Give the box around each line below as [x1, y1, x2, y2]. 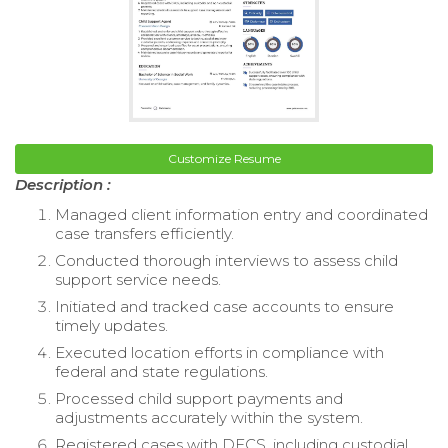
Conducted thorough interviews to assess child [55, 250, 398, 270]
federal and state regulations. [55, 361, 268, 381]
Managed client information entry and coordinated [55, 204, 428, 224]
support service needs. [55, 269, 221, 289]
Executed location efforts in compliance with [55, 342, 384, 362]
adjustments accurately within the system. [55, 407, 363, 427]
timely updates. [55, 315, 168, 335]
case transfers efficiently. [55, 223, 234, 243]
